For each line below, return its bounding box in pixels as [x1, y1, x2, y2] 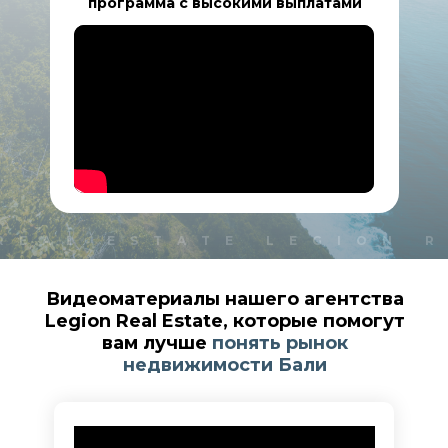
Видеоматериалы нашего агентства [45, 288, 404, 310]
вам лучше [101, 332, 212, 354]
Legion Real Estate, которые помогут [44, 310, 405, 332]
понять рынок [211, 332, 348, 354]
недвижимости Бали [122, 354, 327, 376]
